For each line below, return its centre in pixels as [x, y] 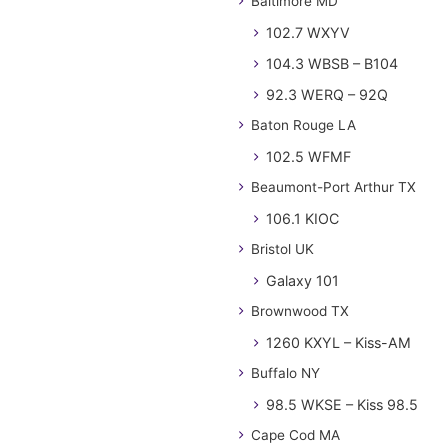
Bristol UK [282, 249]
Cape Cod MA [295, 435]
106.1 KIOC [302, 218]
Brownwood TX [300, 311]
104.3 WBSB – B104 [332, 63]
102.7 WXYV [308, 32]
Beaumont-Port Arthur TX [333, 187]
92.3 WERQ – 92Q [327, 94]
